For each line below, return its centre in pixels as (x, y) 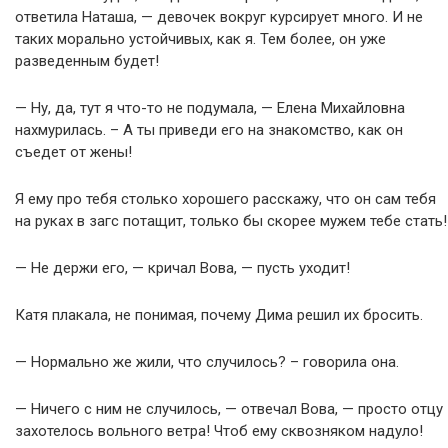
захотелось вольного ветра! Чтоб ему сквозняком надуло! (219, 431)
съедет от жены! (73, 152)
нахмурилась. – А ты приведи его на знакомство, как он (209, 130)
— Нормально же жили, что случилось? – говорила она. (207, 362)
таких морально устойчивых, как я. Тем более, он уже (200, 39)
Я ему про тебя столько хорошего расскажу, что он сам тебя (225, 199)
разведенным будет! (87, 61)
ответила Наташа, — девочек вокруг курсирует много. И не (219, 17)
